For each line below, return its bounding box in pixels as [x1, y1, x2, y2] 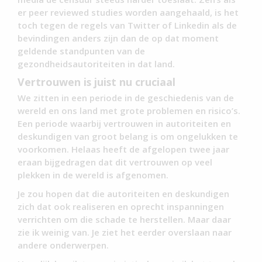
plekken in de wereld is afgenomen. [18, 169, 168, 181]
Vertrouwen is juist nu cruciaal [18, 75, 175, 89]
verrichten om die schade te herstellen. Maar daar [18, 213, 231, 226]
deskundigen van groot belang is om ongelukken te [18, 130, 238, 143]
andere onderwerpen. [18, 239, 109, 251]
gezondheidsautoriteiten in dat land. [18, 58, 175, 70]
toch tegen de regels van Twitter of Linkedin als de [18, 19, 237, 32]
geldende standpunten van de [18, 45, 145, 57]
